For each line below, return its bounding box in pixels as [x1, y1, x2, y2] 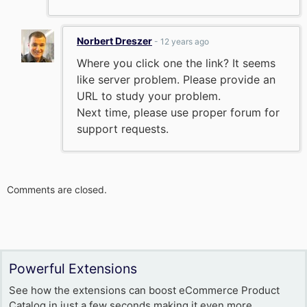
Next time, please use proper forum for [77, 106, 280, 119]
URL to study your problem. [77, 89, 221, 103]
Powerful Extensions [9, 260, 137, 277]
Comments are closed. [7, 184, 107, 195]
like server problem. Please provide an [77, 73, 275, 86]
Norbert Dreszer [77, 35, 152, 47]
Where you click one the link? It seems [77, 56, 275, 70]
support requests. [77, 122, 169, 136]
